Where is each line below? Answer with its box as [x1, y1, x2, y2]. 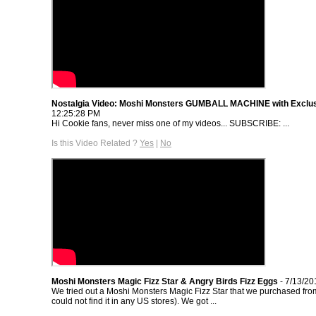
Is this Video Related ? [51, 138, 140, 148]
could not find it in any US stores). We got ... [51, 296, 217, 306]
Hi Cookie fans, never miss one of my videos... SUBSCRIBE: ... [51, 118, 289, 128]
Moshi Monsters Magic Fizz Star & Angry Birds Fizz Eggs [51, 276, 278, 286]
